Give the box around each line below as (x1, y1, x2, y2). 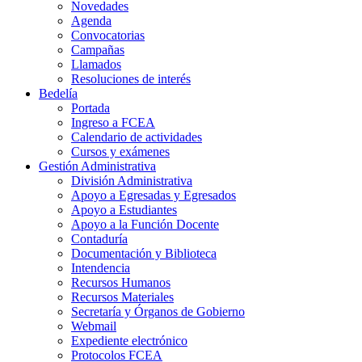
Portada (71, 101, 110, 116)
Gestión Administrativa (39, 159, 156, 174)
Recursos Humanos (71, 276, 170, 290)
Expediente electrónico (71, 334, 187, 348)
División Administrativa (71, 174, 192, 188)
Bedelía (39, 86, 78, 101)
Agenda (71, 14, 112, 28)
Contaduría (71, 232, 128, 246)
